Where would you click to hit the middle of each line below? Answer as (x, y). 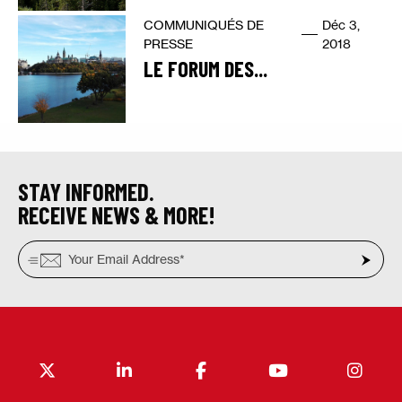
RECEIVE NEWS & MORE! (117, 215)
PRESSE (168, 44)
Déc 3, (341, 25)
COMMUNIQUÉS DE (204, 25)
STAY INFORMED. (86, 192)
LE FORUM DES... (205, 69)
